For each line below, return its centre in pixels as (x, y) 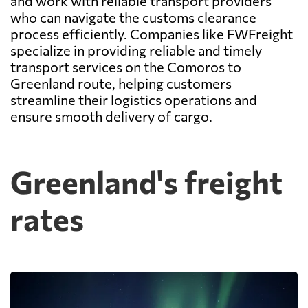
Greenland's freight (146, 181)
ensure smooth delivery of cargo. (111, 117)
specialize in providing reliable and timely (136, 51)
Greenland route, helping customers (121, 84)
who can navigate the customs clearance (133, 18)
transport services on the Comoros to (126, 67)
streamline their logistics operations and (134, 100)
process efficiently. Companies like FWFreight (152, 34)
